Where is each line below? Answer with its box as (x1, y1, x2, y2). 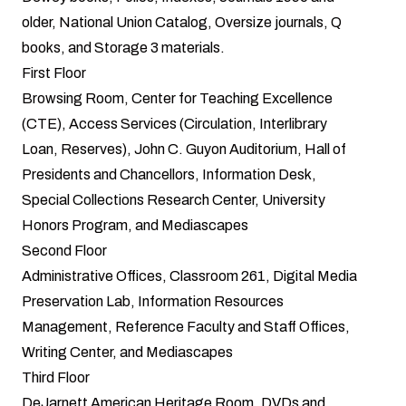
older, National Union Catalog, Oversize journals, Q (22, 14, 342, 30)
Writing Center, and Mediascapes (22, 343, 233, 360)
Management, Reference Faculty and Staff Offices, (22, 318, 350, 334)
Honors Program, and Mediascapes (22, 217, 248, 233)
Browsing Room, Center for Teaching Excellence (22, 90, 333, 106)
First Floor (22, 64, 86, 81)
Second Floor (22, 242, 107, 258)
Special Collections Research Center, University (22, 191, 325, 208)
